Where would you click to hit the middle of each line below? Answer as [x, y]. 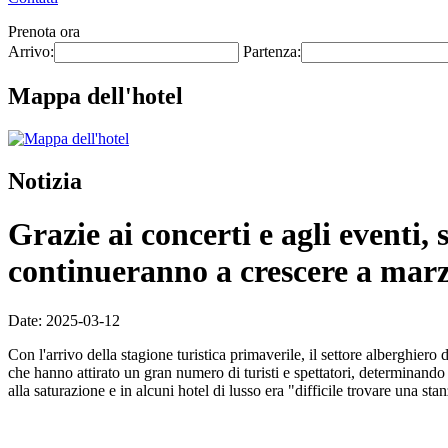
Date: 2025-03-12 [64, 320]
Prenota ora [44, 31]
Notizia [45, 180]
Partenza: [272, 51]
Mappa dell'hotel [95, 95]
